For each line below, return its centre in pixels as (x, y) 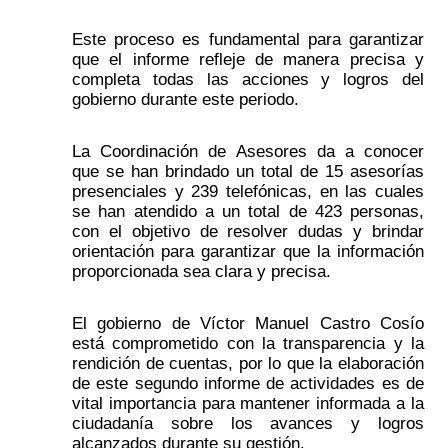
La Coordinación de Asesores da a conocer (248, 151)
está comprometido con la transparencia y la (248, 343)
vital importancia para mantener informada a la (248, 403)
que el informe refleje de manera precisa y (248, 59)
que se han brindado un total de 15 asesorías (248, 171)
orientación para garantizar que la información (248, 251)
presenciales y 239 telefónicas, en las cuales (248, 191)
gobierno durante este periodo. (188, 99)
